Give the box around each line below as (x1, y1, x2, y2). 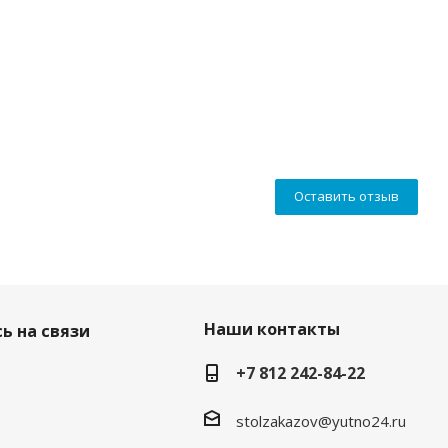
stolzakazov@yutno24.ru (235, 411, 406, 431)
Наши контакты (203, 318, 340, 341)
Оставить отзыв (294, 187, 399, 206)
